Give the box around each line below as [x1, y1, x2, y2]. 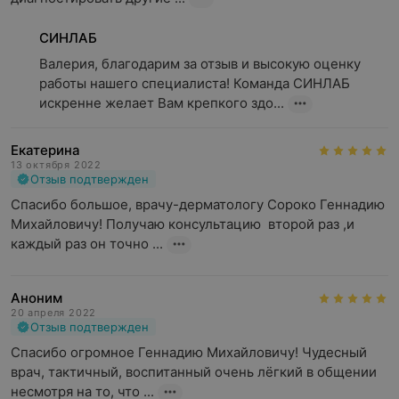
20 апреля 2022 [11, 306, 97, 319]
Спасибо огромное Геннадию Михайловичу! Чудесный [11, 344, 367, 361]
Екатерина [11, 142, 80, 159]
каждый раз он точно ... [11, 235, 163, 252]
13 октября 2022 [11, 159, 102, 171]
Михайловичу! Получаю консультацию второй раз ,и [11, 216, 354, 232]
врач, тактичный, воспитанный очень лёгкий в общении [11, 363, 377, 380]
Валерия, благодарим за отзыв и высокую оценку [39, 55, 361, 72]
